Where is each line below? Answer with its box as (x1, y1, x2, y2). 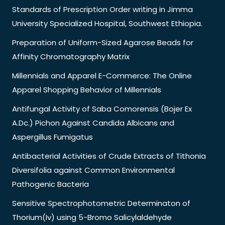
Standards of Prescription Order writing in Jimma (12, 4, 193, 15)
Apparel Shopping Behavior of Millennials (12, 84, 161, 95)
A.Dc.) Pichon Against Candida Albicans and (12, 117, 174, 128)
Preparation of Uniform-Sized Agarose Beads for (12, 37, 193, 48)
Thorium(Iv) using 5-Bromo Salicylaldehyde (12, 211, 172, 222)
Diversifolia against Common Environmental (12, 164, 175, 175)
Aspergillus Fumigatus (12, 131, 93, 142)
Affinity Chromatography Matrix (12, 51, 130, 62)
